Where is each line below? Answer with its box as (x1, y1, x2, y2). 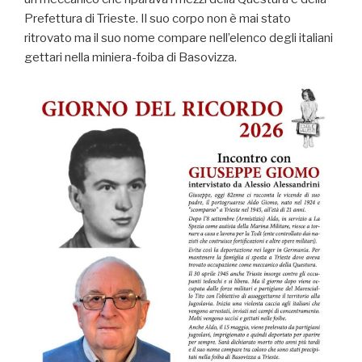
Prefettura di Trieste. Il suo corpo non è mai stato (24, 11, 291, 27)
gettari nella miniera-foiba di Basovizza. (24, 50, 237, 65)
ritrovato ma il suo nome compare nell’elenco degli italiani (24, 31, 333, 46)
